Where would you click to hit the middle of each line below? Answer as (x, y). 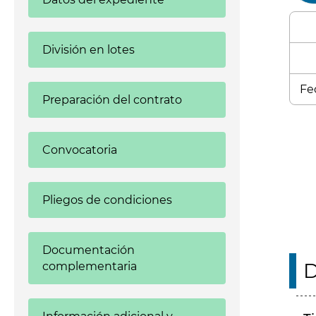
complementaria (90, 266)
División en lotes (89, 50)
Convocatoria (80, 150)
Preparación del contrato (112, 100)
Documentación (89, 250)
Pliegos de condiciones (107, 200)
